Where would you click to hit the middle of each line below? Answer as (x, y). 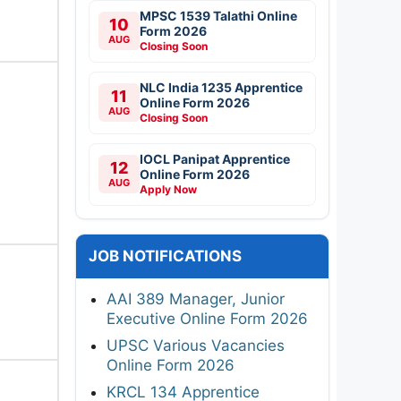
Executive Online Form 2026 (207, 318)
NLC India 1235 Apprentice (221, 87)
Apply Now (168, 189)
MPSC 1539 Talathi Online (218, 15)
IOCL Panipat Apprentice (215, 158)
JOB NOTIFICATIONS (165, 256)
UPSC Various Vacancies (196, 345)
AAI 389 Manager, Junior (196, 299)
